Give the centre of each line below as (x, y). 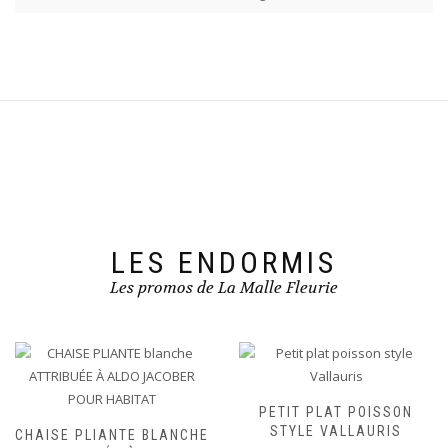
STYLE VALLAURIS (336, 431)
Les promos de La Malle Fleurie (224, 288)
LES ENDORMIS (224, 263)
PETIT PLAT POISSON (336, 412)
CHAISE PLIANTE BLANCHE (112, 435)
